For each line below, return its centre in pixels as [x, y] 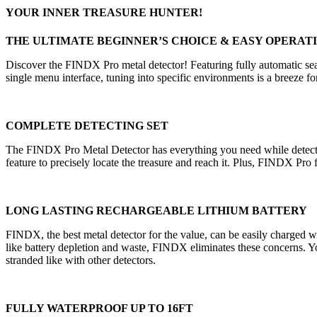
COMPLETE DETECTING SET [87, 125]
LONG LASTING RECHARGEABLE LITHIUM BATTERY [156, 210]
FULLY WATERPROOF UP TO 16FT [99, 308]
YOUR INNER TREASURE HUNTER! [104, 13]
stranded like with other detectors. [81, 260]
